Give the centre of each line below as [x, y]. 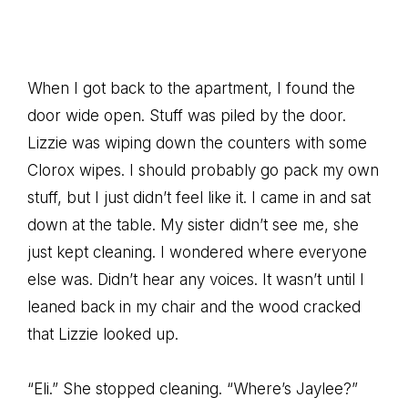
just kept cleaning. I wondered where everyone [197, 252]
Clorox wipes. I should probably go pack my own [203, 170]
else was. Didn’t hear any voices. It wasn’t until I [196, 280]
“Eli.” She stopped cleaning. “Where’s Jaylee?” [193, 389]
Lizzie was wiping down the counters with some [197, 143]
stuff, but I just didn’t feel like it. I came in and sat [199, 198]
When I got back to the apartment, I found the [191, 88]
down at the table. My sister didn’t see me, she [193, 225]
